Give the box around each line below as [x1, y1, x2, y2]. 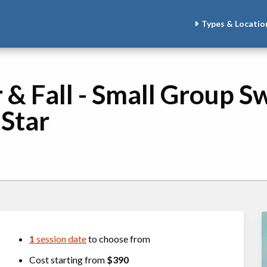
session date [35, 233, 86, 244]
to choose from [86, 233, 150, 244]
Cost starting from [29, 254, 107, 265]
